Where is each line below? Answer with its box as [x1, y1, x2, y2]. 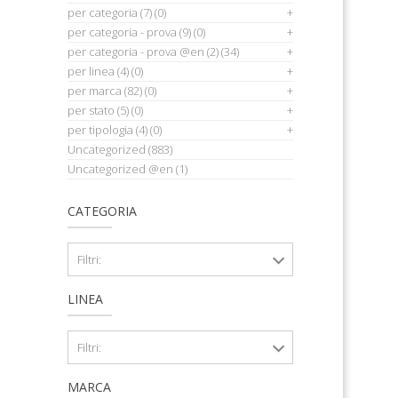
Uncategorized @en [68, 161, 173, 177]
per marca [68, 83, 122, 99]
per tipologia [68, 122, 133, 138]
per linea [68, 63, 115, 79]
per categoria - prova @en [68, 44, 204, 60]
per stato [68, 102, 115, 118]
